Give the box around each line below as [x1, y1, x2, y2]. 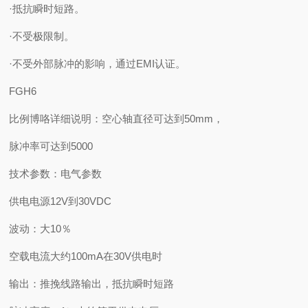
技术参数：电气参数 [9, 168, 102, 179]
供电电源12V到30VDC [9, 195, 112, 207]
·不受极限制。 [9, 30, 75, 42]
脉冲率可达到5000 [9, 140, 93, 152]
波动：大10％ [9, 223, 72, 234]
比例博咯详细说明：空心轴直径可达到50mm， [9, 113, 224, 124]
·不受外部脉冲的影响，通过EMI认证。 [9, 58, 186, 69]
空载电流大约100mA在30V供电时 [9, 250, 163, 262]
